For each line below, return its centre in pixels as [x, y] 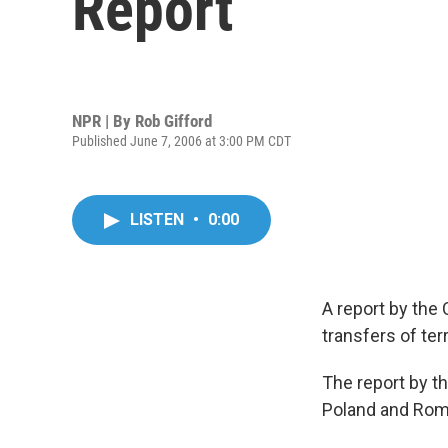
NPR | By [103, 120]
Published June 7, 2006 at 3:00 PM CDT [181, 140]
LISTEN [159, 219]
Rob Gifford [173, 120]
